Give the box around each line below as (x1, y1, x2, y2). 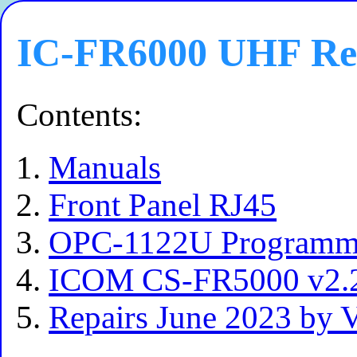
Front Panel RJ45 (49, 187, 277, 224)
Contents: (17, 96, 143, 133)
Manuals (49, 150, 162, 186)
